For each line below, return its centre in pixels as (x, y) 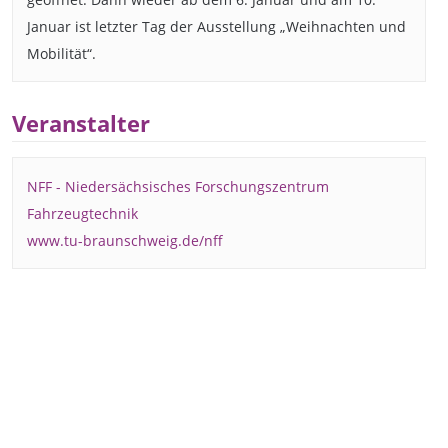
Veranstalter (80, 123)
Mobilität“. (62, 53)
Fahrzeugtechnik (83, 213)
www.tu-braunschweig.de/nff (125, 240)
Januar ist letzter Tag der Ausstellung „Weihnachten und (217, 26)
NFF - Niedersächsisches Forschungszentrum (178, 186)
